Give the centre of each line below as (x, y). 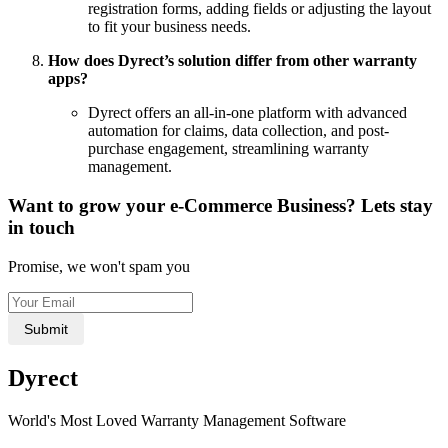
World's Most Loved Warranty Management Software (177, 420)
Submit (46, 328)
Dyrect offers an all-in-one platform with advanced (247, 113)
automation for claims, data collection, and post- (238, 131)
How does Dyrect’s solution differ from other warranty (232, 61)
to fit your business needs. (169, 27)
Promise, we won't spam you (99, 266)
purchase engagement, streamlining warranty (228, 149)
